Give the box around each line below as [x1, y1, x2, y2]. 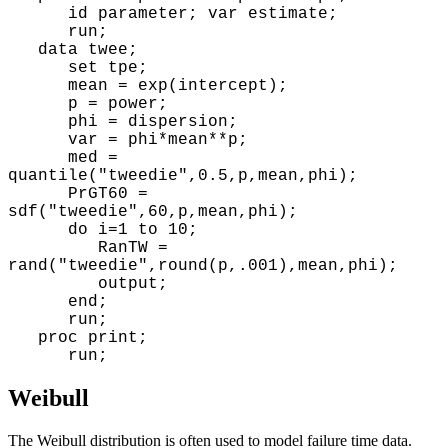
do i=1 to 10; [8, 221, 198, 239]
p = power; [8, 95, 168, 113]
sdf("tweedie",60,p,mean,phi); [8, 203, 298, 221]
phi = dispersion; [8, 113, 238, 131]
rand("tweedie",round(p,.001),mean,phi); [8, 257, 398, 275]
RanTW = [8, 239, 168, 257]
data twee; [8, 41, 138, 59]
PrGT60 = [8, 185, 148, 203]
